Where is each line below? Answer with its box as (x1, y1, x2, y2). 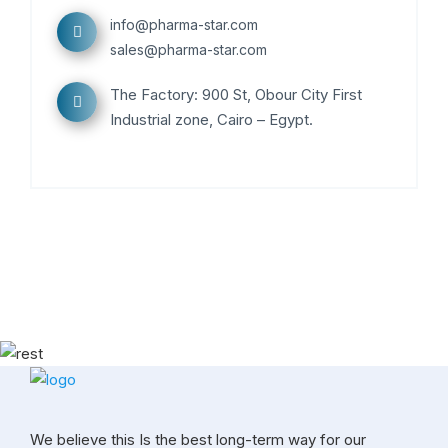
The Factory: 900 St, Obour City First (110, 85, 362, 105)
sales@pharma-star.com (110, 41, 267, 59)
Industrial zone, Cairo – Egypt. (110, 110, 313, 130)
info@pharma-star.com (110, 16, 258, 34)
